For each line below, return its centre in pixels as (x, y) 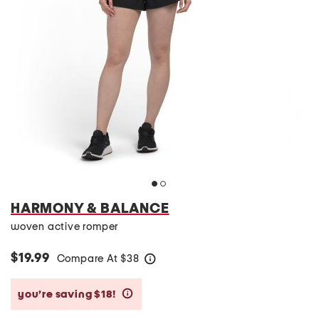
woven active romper (65, 227)
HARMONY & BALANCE (90, 209)
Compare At (89, 259)
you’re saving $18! (68, 294)
